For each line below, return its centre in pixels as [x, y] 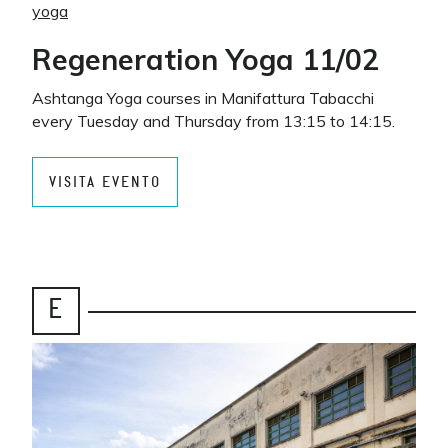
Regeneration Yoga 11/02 [205, 59]
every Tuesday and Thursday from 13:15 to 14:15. [213, 121]
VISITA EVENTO [105, 182]
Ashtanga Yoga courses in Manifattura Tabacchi [203, 98]
